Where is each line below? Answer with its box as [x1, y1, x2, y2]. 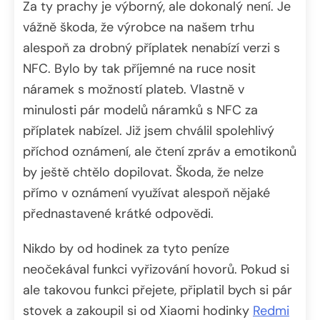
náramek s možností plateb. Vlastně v [23, 81, 244, 99]
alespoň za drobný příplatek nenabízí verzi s [23, 39, 280, 57]
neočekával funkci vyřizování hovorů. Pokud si [23, 261, 289, 279]
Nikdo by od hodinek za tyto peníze [23, 240, 229, 258]
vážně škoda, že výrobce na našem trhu [23, 19, 254, 36]
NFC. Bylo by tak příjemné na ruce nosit [23, 60, 256, 78]
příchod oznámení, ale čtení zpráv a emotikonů [23, 143, 296, 161]
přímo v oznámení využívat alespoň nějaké [23, 184, 270, 202]
